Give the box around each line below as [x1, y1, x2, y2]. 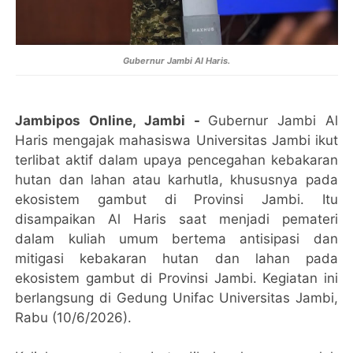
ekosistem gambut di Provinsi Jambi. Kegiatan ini [15, 270, 338, 287]
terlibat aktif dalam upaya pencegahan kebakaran [15, 152, 338, 169]
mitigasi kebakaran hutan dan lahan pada [15, 251, 338, 267]
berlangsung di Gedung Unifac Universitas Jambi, [15, 290, 338, 307]
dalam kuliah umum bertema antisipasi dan [15, 231, 338, 247]
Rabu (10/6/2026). [15, 310, 132, 326]
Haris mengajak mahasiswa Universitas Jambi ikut [15, 132, 338, 149]
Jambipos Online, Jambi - [15, 113, 209, 129]
